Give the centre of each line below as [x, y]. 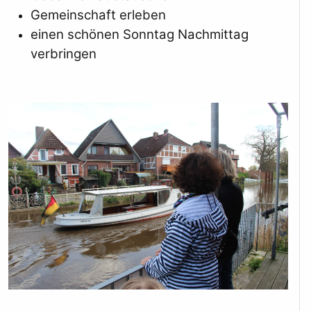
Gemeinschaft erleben [98, 15]
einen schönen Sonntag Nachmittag [139, 35]
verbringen [63, 54]
